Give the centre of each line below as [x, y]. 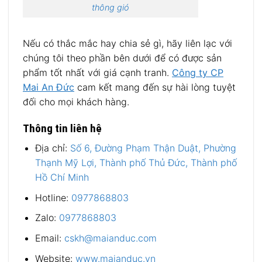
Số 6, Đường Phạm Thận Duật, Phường [153, 148]
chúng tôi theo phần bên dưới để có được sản [122, 58]
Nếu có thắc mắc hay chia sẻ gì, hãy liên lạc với [127, 43]
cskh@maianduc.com [110, 238]
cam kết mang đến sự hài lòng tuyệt [155, 87]
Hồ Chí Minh [62, 177]
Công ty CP [198, 72]
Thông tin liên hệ [62, 128]
